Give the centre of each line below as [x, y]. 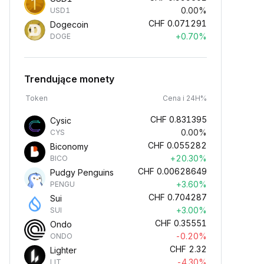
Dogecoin [69, 24]
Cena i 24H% [185, 98]
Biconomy [69, 146]
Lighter [63, 250]
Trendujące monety [69, 79]
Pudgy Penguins [82, 172]
